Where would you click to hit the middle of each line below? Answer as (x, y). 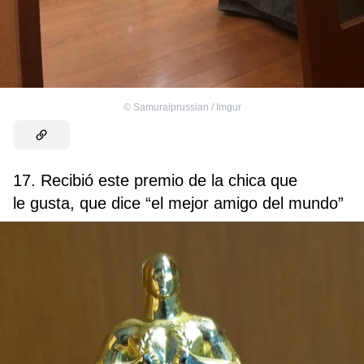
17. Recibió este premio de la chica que (155, 180)
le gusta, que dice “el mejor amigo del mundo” (178, 203)
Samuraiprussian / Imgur (187, 107)
